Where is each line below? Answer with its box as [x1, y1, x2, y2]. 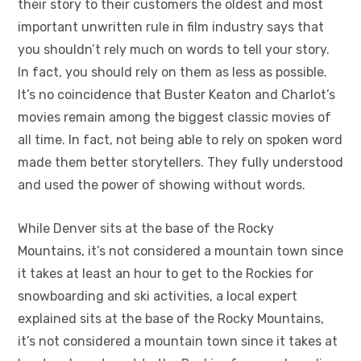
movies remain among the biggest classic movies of [18, 109, 331, 125]
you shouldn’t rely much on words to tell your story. [18, 41, 330, 57]
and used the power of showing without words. [18, 176, 305, 193]
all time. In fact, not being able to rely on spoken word [18, 131, 342, 147]
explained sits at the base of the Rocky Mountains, [18, 310, 324, 326]
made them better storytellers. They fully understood [18, 154, 343, 170]
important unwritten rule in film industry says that [18, 19, 324, 35]
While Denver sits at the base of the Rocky [18, 220, 274, 236]
